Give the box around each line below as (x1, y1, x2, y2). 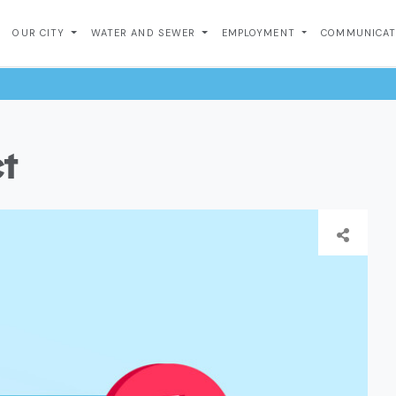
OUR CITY (12, 27, 69, 39)
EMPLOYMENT (221, 27, 299, 39)
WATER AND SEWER (90, 27, 200, 39)
